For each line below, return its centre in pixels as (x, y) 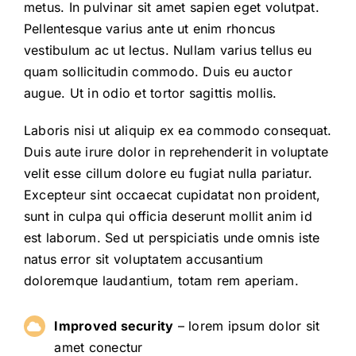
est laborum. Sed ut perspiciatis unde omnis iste (172, 238)
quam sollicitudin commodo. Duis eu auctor (158, 72)
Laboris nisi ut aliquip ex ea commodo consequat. (178, 130)
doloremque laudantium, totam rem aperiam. (161, 281)
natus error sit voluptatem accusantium (143, 259)
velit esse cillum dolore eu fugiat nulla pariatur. (168, 173)
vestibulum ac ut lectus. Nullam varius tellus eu (168, 50)
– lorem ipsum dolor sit (247, 326)
